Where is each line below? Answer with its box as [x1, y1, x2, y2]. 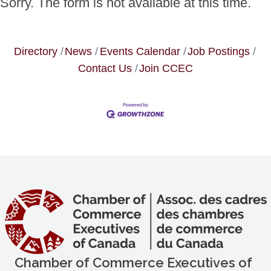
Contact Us [77, 61, 132, 74]
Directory [13, 44, 57, 57]
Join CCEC [139, 61, 194, 74]
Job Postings [188, 44, 250, 57]
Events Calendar [99, 44, 180, 57]
